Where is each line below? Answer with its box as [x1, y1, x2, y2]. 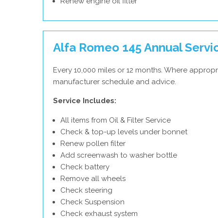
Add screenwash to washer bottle [60, 151, 177, 160]
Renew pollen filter [60, 139, 126, 148]
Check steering [60, 186, 112, 195]
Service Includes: [53, 96, 116, 105]
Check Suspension [60, 198, 125, 206]
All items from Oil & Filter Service [60, 116, 171, 125]
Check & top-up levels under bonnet [60, 127, 187, 136]
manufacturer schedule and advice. [53, 77, 176, 86]
